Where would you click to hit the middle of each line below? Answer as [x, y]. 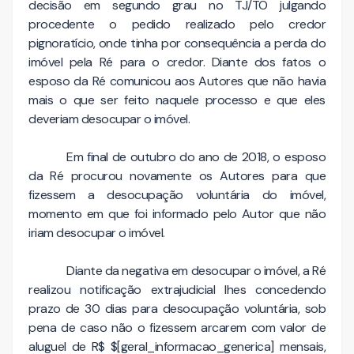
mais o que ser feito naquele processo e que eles [177, 100]
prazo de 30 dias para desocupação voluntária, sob [177, 308]
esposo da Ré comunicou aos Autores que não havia [177, 81]
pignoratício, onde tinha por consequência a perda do [177, 43]
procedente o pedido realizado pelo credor [177, 24]
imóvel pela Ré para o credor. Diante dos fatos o [177, 62]
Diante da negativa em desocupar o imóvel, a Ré [196, 270]
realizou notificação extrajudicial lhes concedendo [177, 289]
